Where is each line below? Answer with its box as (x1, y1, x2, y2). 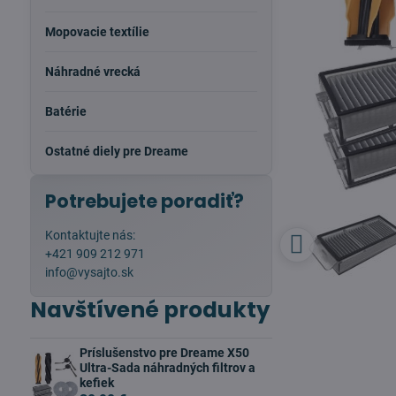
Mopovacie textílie (44, 25, 149, 39)
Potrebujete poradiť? (44, 188, 244, 214)
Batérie (44, 104, 87, 118)
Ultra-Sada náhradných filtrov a (79, 361, 255, 375)
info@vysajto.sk (44, 265, 133, 279)
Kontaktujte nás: (44, 228, 135, 242)
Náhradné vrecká (44, 65, 141, 79)
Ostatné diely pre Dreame (44, 144, 188, 158)
